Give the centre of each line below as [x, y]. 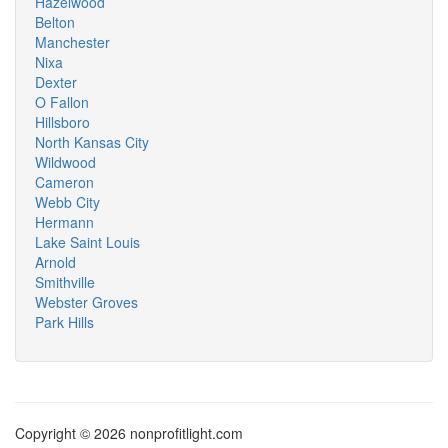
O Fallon [62, 102]
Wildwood [65, 162]
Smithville [65, 282]
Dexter [56, 82]
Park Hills [64, 322]
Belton [55, 22]
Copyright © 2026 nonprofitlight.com [129, 433]
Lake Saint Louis [87, 242]
